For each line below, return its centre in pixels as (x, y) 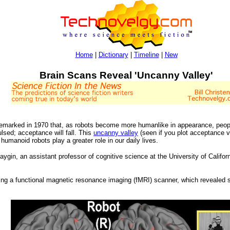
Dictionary (113, 55)
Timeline (146, 55)
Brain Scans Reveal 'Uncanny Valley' (126, 75)
